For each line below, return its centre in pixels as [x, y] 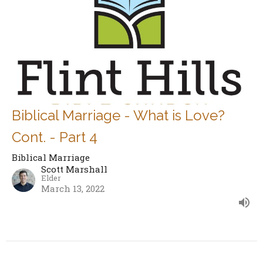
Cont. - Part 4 [55, 137]
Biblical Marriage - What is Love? [118, 116]
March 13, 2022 [73, 189]
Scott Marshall [74, 169]
